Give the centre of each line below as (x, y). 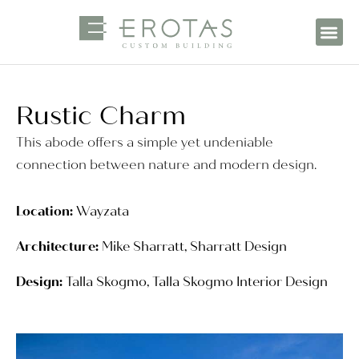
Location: (44, 211)
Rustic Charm (101, 115)
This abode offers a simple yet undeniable (145, 142)
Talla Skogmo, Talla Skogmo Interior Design (195, 281)
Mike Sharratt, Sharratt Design (193, 246)
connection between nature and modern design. (166, 164)
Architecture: (57, 246)
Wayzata (101, 211)
